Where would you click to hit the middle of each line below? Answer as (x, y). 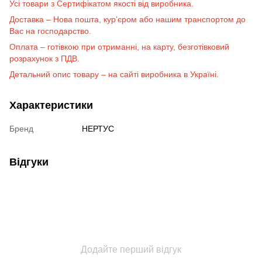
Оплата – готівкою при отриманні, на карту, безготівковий (119, 46)
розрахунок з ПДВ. (44, 58)
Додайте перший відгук (131, 249)
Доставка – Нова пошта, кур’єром (73, 19)
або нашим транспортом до (192, 19)
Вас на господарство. (50, 31)
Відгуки (29, 162)
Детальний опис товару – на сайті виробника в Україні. (114, 74)
